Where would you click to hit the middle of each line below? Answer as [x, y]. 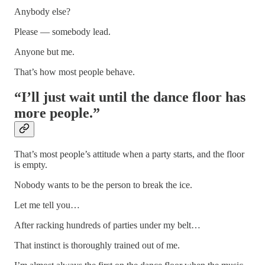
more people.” [57, 113]
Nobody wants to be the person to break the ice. [103, 185]
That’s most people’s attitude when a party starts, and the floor [129, 154]
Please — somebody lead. [62, 31]
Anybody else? [42, 11]
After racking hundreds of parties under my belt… [107, 225]
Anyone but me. [44, 51]
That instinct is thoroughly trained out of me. [97, 245]
